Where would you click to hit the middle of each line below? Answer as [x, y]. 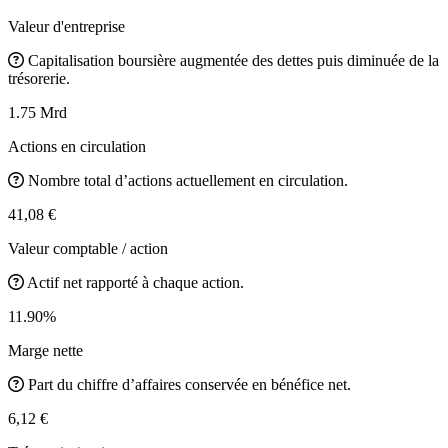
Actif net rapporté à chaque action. [135, 282]
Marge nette [45, 350]
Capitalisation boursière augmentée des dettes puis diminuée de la [233, 60]
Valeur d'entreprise [66, 26]
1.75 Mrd [37, 112]
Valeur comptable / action [88, 248]
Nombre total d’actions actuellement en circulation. [188, 180]
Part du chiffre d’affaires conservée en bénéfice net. [189, 384]
